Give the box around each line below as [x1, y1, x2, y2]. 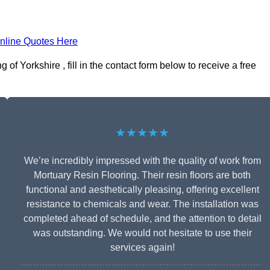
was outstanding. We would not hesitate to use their [33, 228, 252, 239]
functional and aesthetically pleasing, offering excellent [25, 184, 259, 195]
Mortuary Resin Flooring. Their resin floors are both [34, 170, 251, 181]
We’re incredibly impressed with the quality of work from [24, 155, 261, 166]
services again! [110, 242, 175, 253]
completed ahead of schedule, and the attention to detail [23, 213, 262, 224]
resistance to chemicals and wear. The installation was [26, 199, 259, 210]
